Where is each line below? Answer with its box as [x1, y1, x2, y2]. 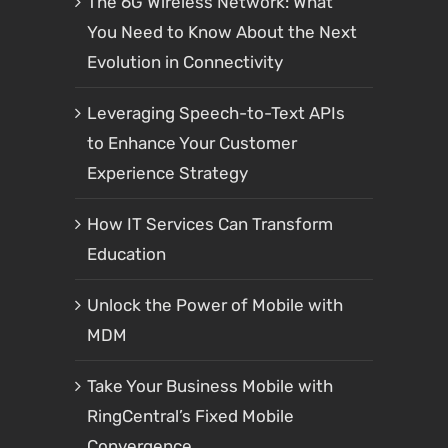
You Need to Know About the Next [87, 22, 357, 43]
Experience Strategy [87, 163, 248, 184]
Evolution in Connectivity [87, 52, 283, 73]
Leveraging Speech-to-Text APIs [87, 103, 345, 124]
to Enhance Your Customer [87, 133, 297, 154]
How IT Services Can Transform [87, 214, 333, 235]
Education [87, 244, 166, 265]
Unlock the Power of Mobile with [87, 295, 343, 316]
